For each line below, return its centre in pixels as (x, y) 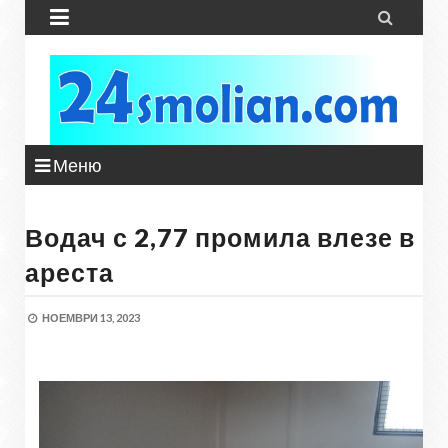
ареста (69, 272)
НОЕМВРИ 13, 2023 (91, 317)
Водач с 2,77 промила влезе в (220, 237)
